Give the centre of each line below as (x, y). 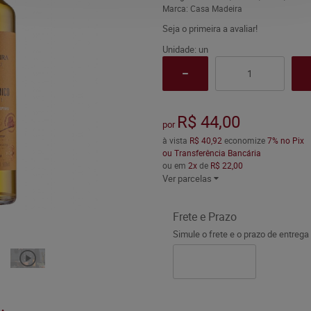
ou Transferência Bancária (211, 153)
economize (244, 140)
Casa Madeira (216, 8)
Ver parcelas (187, 178)
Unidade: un (185, 49)
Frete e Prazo (204, 217)
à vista (176, 140)
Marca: (176, 8)
